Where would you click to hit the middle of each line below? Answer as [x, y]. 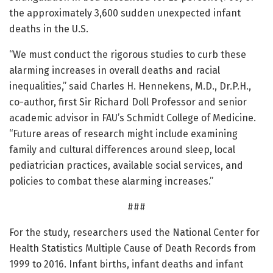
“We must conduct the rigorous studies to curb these [128, 54]
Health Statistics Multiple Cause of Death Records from [133, 248]
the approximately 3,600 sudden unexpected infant [125, 13]
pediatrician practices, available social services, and [126, 165]
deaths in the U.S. [49, 29]
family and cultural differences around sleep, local [122, 149]
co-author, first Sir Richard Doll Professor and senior [128, 102]
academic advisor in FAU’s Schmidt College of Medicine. [133, 118]
